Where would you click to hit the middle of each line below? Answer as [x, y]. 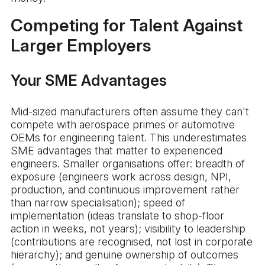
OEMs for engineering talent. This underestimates [129, 138]
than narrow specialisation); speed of [98, 203]
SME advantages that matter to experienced [117, 151]
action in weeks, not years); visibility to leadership [128, 229]
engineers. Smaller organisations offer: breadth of [128, 164]
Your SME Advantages [89, 81]
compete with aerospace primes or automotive [123, 125]
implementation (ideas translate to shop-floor [117, 216]
